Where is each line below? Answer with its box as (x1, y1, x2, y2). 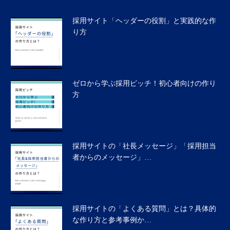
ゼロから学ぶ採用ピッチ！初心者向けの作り (72, 80, 216, 88)
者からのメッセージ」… (72, 154, 151, 162)
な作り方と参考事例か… (72, 216, 151, 224)
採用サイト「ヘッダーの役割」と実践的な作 (72, 17, 216, 25)
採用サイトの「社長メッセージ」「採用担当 (72, 142, 216, 150)
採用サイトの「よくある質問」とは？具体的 (72, 205, 216, 213)
